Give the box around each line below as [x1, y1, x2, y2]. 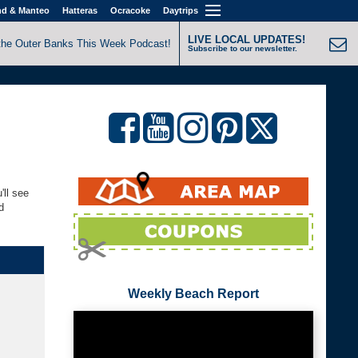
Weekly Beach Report [127, 286, 259, 300]
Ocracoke [109, 6, 150, 15]
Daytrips [162, 6, 198, 15]
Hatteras [62, 6, 97, 15]
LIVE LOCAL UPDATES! [188, 34, 305, 46]
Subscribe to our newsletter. [188, 44, 297, 53]
